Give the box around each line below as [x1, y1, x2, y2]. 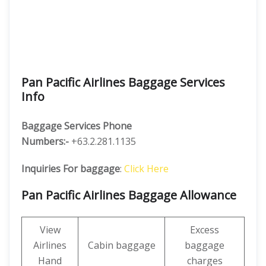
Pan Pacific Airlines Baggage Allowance [21, 187, 236, 203]
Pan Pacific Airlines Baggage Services [21, 74, 225, 90]
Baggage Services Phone [21, 119, 132, 132]
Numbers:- [21, 135, 69, 148]
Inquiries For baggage [21, 162, 120, 175]
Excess [190, 223, 219, 236]
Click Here [124, 162, 169, 175]
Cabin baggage [87, 239, 156, 252]
